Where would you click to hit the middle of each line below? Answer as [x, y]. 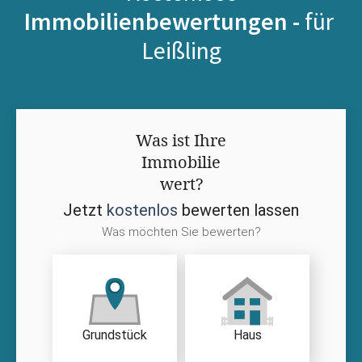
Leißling [181, 50]
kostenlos [142, 210]
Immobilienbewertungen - [164, 21]
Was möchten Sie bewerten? [181, 232]
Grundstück [115, 335]
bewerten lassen [238, 210]
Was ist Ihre [181, 140]
